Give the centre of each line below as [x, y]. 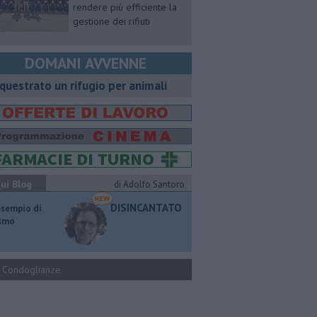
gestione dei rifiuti [111, 21]
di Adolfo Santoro [149, 184]
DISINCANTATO [146, 208]
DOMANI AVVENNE [86, 63]
